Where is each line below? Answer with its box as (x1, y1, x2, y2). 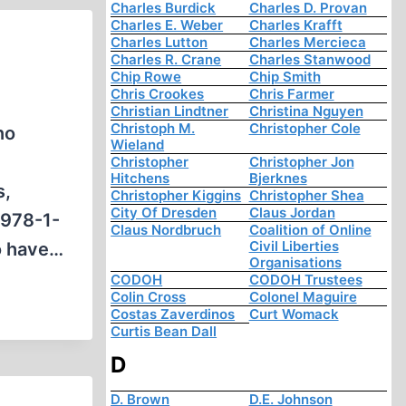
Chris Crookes (111, 85, 205, 103)
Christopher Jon (248, 153, 354, 171)
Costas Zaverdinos (111, 305, 236, 324)
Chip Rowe (111, 68, 182, 86)
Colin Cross (111, 288, 187, 306)
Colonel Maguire (248, 288, 357, 306)
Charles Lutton (111, 34, 208, 52)
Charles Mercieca (248, 34, 366, 52)
